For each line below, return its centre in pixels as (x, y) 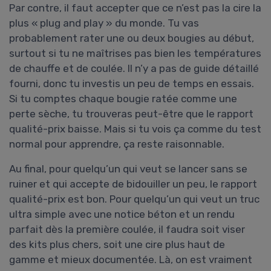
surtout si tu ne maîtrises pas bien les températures (135, 54)
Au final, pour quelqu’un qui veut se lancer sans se (128, 169)
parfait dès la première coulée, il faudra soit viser (127, 230)
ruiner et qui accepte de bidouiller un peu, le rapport (133, 184)
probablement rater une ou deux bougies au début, (132, 38)
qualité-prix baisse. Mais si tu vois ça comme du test (135, 129)
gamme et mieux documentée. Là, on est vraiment (131, 260)
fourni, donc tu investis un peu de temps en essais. (132, 84)
